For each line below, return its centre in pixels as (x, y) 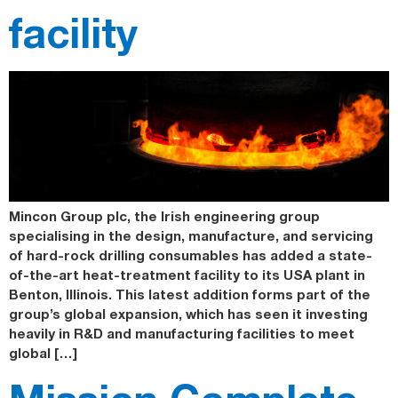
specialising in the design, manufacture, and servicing (191, 235)
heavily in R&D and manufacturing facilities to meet (182, 333)
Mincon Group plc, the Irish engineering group (164, 215)
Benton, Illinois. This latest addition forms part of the (190, 294)
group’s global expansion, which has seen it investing (188, 313)
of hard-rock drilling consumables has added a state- (191, 255)
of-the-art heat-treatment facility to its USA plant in (187, 274)
